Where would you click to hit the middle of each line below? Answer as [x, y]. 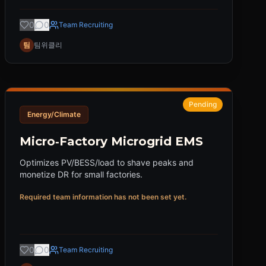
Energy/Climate [54, 114]
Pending [203, 104]
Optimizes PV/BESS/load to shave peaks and [107, 162]
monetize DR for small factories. [81, 174]
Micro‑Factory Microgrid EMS [111, 141]
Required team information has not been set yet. [103, 197]
